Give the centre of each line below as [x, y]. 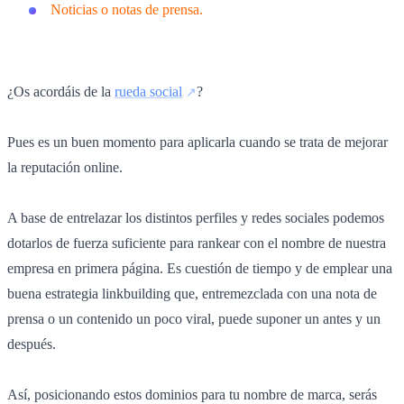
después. [32, 344]
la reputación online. [65, 168]
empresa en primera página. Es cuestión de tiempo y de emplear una [200, 269]
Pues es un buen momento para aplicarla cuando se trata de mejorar [197, 142]
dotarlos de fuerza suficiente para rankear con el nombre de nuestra [197, 243]
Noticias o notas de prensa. [127, 10]
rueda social [148, 92]
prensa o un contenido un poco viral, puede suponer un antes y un [194, 319]
